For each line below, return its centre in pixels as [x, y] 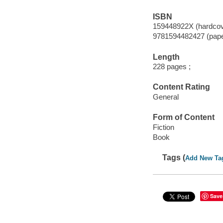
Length [166, 57]
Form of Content [183, 117]
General [166, 97]
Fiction [163, 127]
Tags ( [174, 158]
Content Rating [181, 87]
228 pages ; [171, 67]
